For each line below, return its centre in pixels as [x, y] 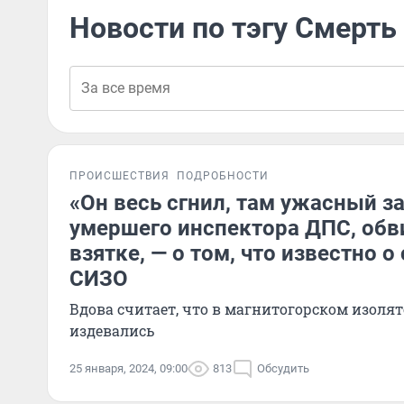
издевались [112, 331]
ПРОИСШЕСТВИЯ [119, 176]
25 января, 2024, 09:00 [129, 368]
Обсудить [283, 368]
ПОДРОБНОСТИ [223, 176]
